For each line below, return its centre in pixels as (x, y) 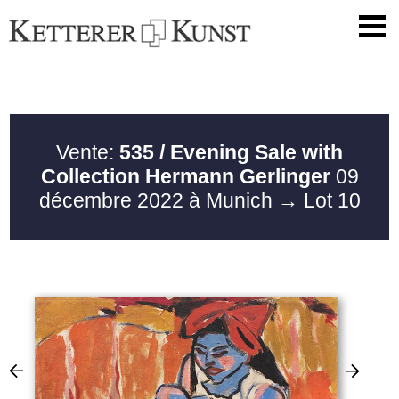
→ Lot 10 (319, 201)
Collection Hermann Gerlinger (185, 177)
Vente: (88, 153)
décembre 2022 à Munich (158, 201)
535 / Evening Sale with (231, 153)
